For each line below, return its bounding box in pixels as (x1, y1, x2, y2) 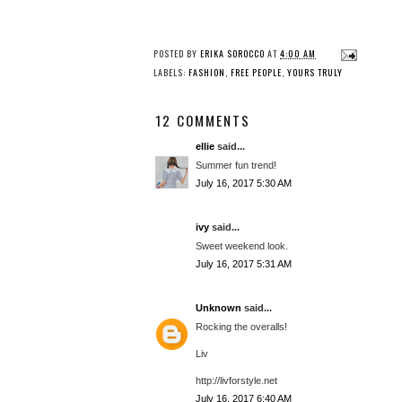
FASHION (188, 66, 225, 79)
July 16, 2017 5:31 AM (196, 258, 292, 270)
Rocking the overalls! (196, 320, 287, 332)
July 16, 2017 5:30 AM (196, 178, 292, 189)
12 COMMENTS (155, 110, 250, 131)
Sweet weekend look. (196, 240, 288, 251)
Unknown (196, 302, 241, 314)
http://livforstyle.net (196, 374, 277, 386)
